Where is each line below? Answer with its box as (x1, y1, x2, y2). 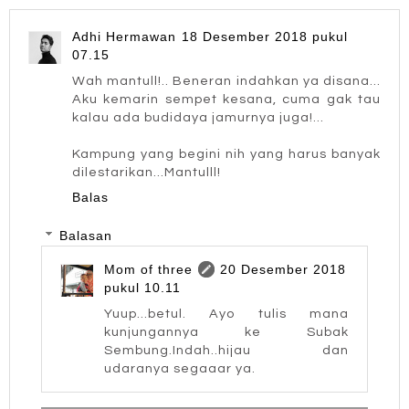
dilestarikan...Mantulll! (72, 165, 221, 180)
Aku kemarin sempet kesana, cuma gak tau (72, 92, 381, 107)
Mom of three (104, 262, 194, 278)
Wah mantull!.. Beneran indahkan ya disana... (72, 74, 381, 89)
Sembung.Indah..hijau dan (104, 343, 349, 358)
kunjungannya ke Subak (104, 325, 349, 340)
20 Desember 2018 (220, 262, 347, 278)
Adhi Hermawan (72, 29, 176, 45)
